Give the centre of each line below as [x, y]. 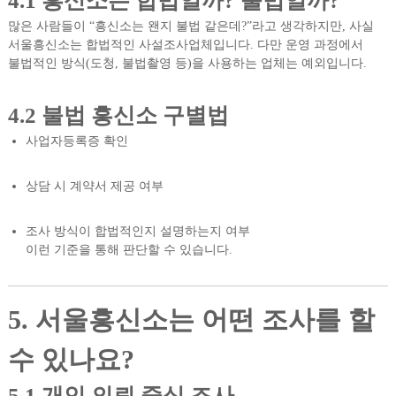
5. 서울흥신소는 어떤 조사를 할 [191, 320]
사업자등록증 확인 [76, 141]
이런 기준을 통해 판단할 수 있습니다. [129, 250]
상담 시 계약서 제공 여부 [94, 186]
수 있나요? [71, 359]
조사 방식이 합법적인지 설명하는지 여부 [137, 231]
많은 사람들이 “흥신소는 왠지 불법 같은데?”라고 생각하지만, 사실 [190, 26]
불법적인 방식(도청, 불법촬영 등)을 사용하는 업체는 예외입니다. [187, 63]
